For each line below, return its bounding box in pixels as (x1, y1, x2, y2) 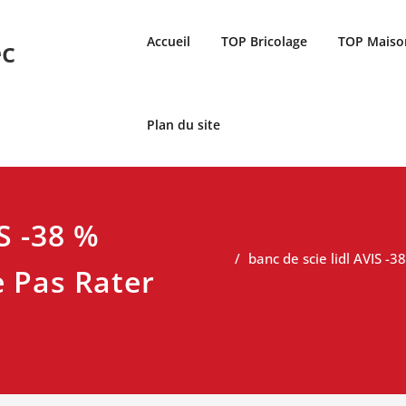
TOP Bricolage (220, 33, 307, 50)
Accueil (146, 33, 190, 50)
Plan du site (146, 116, 220, 133)
